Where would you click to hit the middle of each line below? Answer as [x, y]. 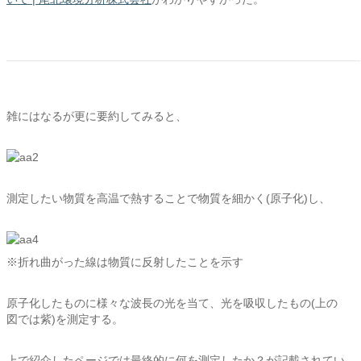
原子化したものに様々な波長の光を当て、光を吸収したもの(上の [172, 303]
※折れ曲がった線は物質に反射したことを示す [125, 262]
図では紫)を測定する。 [65, 319]
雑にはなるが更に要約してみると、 [97, 116]
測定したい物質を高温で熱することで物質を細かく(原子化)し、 [168, 198]
